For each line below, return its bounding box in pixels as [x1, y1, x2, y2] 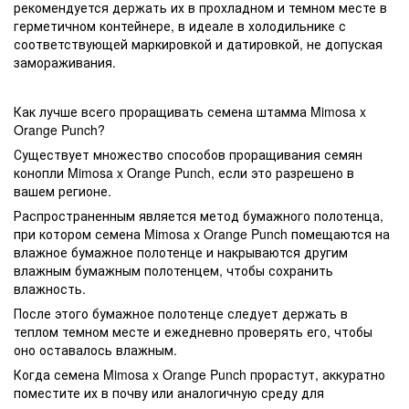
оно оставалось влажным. [14, 340, 177, 359]
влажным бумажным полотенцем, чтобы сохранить [14, 260, 333, 279]
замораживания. [14, 52, 116, 71]
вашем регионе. [14, 181, 111, 200]
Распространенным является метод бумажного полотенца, [14, 205, 383, 225]
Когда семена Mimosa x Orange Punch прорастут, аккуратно [14, 364, 385, 383]
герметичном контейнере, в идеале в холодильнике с [14, 16, 346, 35]
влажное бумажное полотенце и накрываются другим [14, 242, 348, 261]
